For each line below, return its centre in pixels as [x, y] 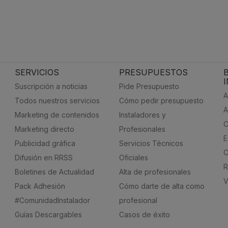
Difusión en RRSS [44, 158]
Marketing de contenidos [57, 115]
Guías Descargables [48, 215]
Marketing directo [44, 129]
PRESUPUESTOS [153, 73]
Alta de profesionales [155, 172]
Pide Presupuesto [149, 86]
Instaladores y [142, 115]
